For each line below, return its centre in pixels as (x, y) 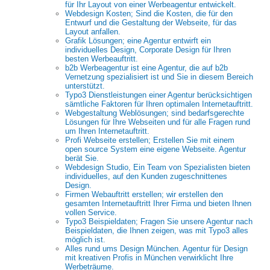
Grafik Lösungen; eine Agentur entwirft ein (138, 41)
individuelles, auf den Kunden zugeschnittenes (146, 176)
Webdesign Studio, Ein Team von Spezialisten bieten (158, 167)
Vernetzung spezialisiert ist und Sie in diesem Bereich (159, 77)
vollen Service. (91, 212)
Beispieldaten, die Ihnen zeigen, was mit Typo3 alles (157, 231)
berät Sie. (82, 158)
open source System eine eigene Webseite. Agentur (155, 149)
